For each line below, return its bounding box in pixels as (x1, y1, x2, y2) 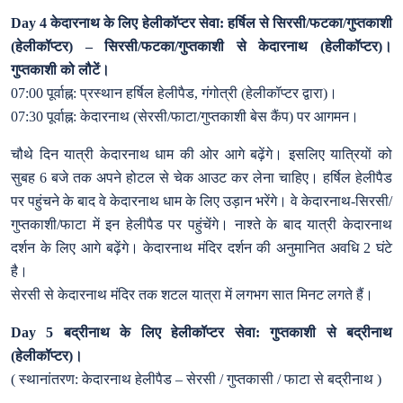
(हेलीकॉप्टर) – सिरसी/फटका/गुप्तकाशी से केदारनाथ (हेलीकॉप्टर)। (11, 38, 392, 54)
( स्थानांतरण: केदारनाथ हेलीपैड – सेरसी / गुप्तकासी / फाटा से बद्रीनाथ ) (11, 371, 381, 387)
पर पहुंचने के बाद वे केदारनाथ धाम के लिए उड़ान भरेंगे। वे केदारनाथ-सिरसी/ (11, 193, 392, 209)
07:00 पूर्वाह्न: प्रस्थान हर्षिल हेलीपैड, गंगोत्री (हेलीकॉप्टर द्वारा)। (11, 85, 337, 101)
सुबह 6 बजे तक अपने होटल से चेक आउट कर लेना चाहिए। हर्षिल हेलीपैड (11, 169, 392, 185)
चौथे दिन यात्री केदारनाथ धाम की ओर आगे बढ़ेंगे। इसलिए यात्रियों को (11, 146, 392, 162)
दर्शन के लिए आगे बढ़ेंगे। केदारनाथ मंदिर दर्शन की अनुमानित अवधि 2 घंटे (11, 239, 392, 255)
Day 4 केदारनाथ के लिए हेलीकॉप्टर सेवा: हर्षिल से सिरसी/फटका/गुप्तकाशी (11, 14, 392, 31)
